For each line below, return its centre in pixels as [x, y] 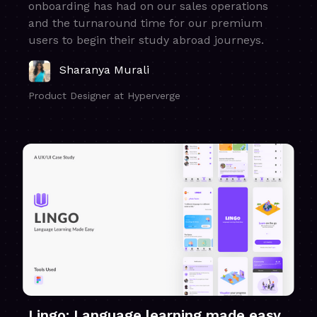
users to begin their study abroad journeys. [146, 40]
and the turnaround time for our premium [145, 23]
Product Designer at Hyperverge [104, 96]
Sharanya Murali [104, 70]
